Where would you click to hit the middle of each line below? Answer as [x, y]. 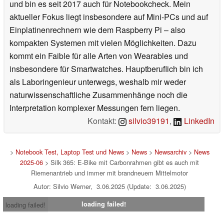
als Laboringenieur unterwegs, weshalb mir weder [98, 82]
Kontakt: [103, 121]
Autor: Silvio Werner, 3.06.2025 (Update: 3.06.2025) [109, 186]
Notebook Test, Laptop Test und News [69, 152]
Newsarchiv [170, 152]
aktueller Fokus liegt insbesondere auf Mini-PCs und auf [109, 17]
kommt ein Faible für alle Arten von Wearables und [99, 56]
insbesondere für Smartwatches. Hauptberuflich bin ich [106, 69]
